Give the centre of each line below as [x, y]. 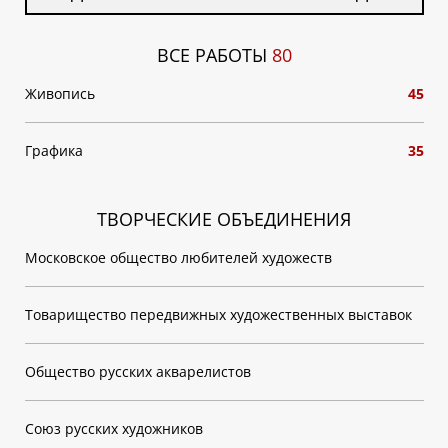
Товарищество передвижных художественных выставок [218, 314]
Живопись [59, 93]
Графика [53, 150]
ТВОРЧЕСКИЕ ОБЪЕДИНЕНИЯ [224, 219]
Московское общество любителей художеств [178, 257]
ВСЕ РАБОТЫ [214, 55]
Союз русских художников [113, 428]
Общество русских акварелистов [137, 371]
